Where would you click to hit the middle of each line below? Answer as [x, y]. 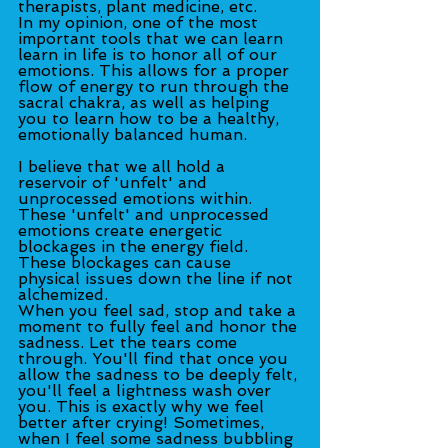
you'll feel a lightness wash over [147, 390]
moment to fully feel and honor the [160, 326]
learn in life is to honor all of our [150, 54]
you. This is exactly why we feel [143, 406]
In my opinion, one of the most [140, 22]
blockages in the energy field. [135, 246]
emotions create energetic [122, 230]
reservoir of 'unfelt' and [115, 182]
